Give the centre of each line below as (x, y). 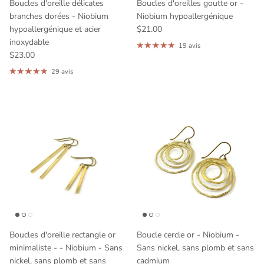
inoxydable (29, 42)
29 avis (62, 71)
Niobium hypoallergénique (185, 16)
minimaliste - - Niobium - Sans (66, 247)
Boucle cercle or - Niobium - (188, 235)
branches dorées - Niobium (59, 16)
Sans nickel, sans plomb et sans (195, 247)
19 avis (189, 45)
